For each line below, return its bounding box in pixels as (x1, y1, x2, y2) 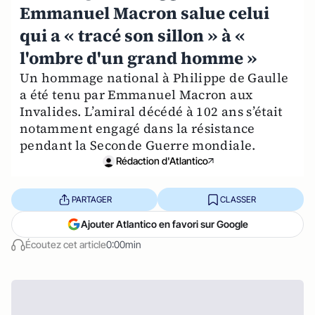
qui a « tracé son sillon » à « (20, 24, 245, 47)
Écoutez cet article (25, 238, 106, 250)
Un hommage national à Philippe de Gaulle (20, 69, 289, 86)
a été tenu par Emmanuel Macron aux (20, 86, 253, 103)
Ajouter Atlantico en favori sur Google (81, 218, 248, 230)
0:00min (106, 238, 141, 250)
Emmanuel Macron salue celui (20, 1, 269, 25)
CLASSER (219, 193, 256, 205)
